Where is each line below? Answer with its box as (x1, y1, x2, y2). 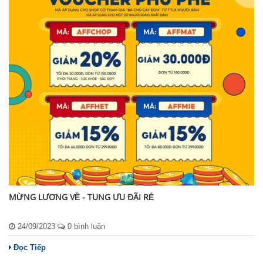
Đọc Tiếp (14, 243, 46, 252)
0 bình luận (65, 222, 105, 231)
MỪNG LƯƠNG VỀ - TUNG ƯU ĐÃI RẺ (9, 191, 154, 203)
